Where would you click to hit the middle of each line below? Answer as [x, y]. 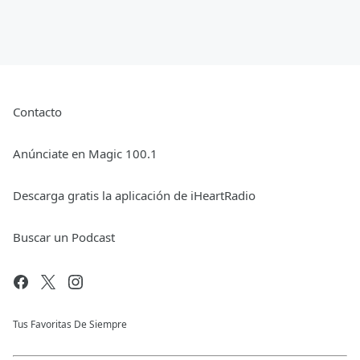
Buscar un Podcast [64, 237]
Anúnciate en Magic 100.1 [85, 154]
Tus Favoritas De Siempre [70, 325]
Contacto [37, 112]
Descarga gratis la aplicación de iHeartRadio [134, 196]
